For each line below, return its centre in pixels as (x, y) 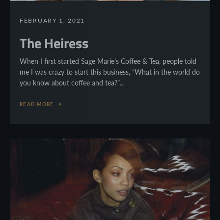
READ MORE (37, 104)
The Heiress (54, 43)
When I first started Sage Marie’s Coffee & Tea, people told (108, 61)
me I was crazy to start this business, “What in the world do (110, 72)
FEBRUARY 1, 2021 (53, 20)
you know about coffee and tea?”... (72, 82)
